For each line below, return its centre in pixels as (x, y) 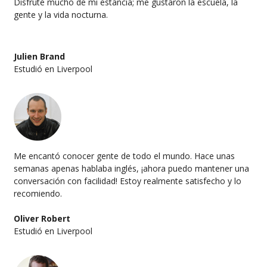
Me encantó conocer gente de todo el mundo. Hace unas (124, 156)
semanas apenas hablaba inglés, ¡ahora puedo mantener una (131, 169)
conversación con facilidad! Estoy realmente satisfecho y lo (128, 181)
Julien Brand (39, 57)
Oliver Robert (42, 219)
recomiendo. (38, 194)
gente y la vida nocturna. (61, 15)
